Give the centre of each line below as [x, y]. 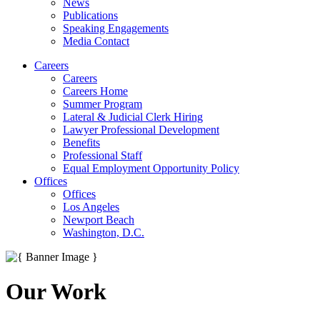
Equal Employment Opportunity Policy [151, 168]
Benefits [81, 142]
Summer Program [102, 104]
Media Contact [96, 41]
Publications [90, 15]
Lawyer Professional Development [141, 130]
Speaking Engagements [116, 28]
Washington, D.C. [104, 232]
